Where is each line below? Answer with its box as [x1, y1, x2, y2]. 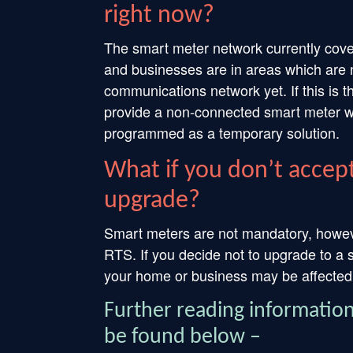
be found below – [104, 326, 261, 349]
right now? [104, 3, 214, 29]
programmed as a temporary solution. [104, 122, 340, 143]
